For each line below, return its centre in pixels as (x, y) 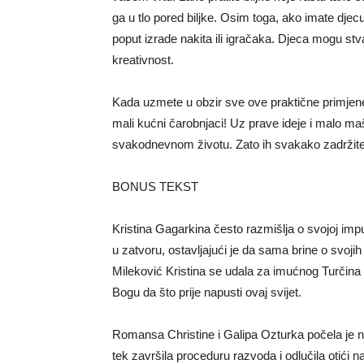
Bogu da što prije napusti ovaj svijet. (207, 292)
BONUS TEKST (155, 187)
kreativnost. (143, 60)
